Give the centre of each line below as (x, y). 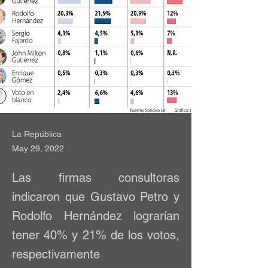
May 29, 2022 (38, 148)
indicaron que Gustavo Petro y (96, 197)
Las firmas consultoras (96, 178)
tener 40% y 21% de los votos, (96, 235)
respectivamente (56, 254)
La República (37, 134)
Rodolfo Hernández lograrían (96, 216)
